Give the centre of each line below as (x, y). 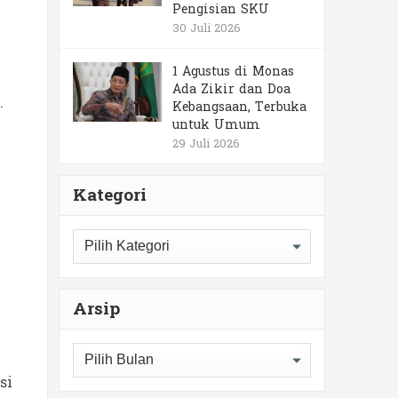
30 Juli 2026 (207, 28)
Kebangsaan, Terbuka (239, 107)
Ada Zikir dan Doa (231, 89)
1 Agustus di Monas (233, 72)
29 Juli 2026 (206, 144)
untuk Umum (216, 125)
